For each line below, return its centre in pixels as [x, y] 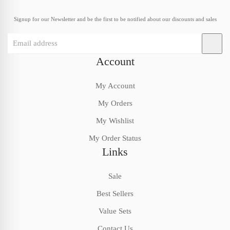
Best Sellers [115, 194]
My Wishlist [115, 121]
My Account [115, 86]
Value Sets [115, 211]
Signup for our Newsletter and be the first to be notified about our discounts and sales [115, 19]
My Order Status [115, 138]
